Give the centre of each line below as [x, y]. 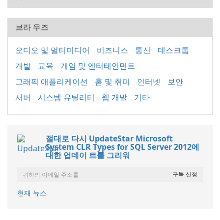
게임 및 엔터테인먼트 [98, 66]
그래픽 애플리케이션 [52, 82]
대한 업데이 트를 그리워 [88, 155]
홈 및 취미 [112, 82]
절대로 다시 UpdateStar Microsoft [109, 139]
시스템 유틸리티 [66, 97]
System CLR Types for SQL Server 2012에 [123, 147]
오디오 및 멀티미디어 [53, 50]
